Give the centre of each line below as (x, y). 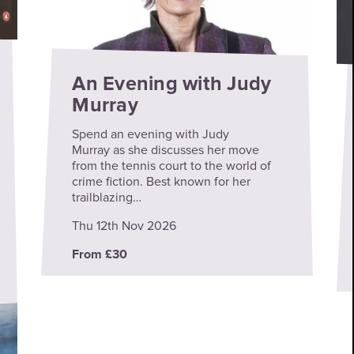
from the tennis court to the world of (172, 166)
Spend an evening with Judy (151, 134)
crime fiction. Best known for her (162, 181)
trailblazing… (107, 197)
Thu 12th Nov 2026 (124, 226)
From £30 (100, 254)
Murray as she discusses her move (166, 150)
